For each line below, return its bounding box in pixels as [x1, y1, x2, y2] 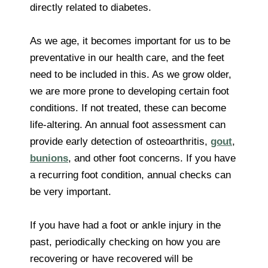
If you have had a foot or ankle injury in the [30, 219, 221, 231]
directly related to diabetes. [30, 1, 151, 13]
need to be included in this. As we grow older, [30, 68, 232, 80]
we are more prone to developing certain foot [30, 85, 229, 97]
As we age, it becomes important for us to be [30, 35, 230, 47]
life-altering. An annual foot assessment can [30, 118, 226, 130]
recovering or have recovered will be [30, 252, 193, 264]
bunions [30, 152, 68, 164]
